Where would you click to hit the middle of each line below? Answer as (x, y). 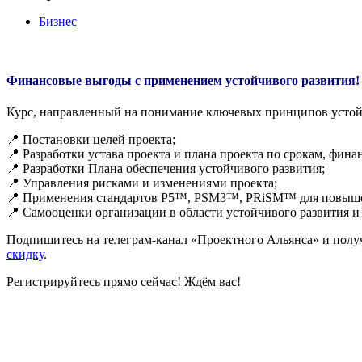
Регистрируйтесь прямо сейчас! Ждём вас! (124, 282)
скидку (25, 255)
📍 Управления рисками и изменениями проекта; (142, 183)
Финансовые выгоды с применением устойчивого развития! (183, 81)
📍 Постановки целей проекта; (91, 140)
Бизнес (58, 21)
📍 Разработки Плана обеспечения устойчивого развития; (166, 169)
